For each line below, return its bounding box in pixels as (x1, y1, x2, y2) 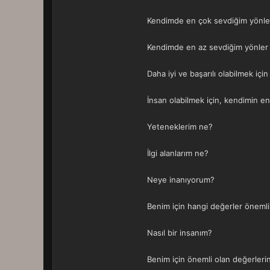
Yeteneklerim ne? (147, 122, 213, 131)
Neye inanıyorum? (147, 175, 215, 184)
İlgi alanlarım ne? (147, 148, 209, 158)
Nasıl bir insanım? (147, 228, 212, 237)
